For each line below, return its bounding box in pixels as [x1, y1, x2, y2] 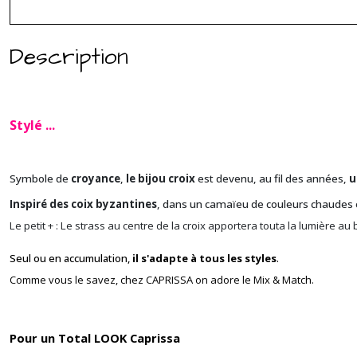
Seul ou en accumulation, [10, 251, 132, 265]
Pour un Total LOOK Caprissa [10, 330, 180, 346]
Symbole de [10, 171, 71, 186]
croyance [71, 171, 120, 186]
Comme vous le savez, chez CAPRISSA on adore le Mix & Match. [10, 273, 314, 287]
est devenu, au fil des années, [195, 171, 349, 186]
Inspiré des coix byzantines [10, 197, 157, 211]
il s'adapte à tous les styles [132, 251, 277, 265]
